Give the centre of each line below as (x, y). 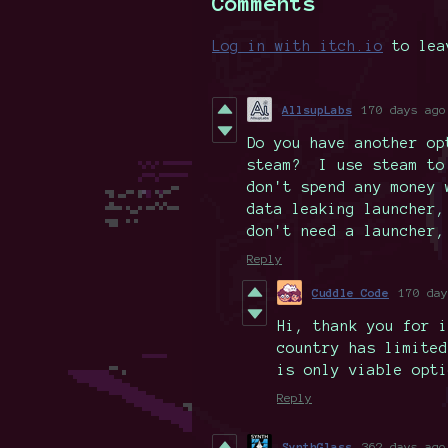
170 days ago (404, 109)
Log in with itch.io (297, 45)
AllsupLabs (317, 109)
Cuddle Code (350, 292)
